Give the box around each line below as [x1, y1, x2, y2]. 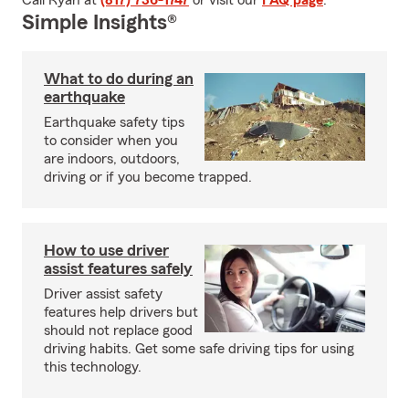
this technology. [44, 360, 142, 374]
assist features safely [44, 260, 193, 277]
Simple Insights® [22, 12, 177, 34]
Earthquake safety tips [44, 115, 184, 130]
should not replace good [44, 323, 193, 338]
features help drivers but [44, 305, 198, 320]
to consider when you [44, 133, 178, 148]
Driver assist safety [44, 287, 163, 301]
